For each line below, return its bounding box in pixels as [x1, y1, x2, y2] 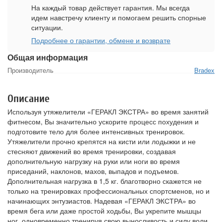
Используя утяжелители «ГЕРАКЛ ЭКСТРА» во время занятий [7, 107, 209, 117]
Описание [7, 92, 50, 106]
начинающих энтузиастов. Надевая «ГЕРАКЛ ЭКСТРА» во [7, 196, 196, 206]
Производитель [7, 65, 54, 75]
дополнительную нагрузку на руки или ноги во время [7, 156, 180, 166]
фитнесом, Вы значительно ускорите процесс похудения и [7, 116, 199, 127]
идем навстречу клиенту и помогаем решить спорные [31, 12, 206, 23]
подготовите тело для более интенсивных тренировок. [7, 126, 185, 137]
